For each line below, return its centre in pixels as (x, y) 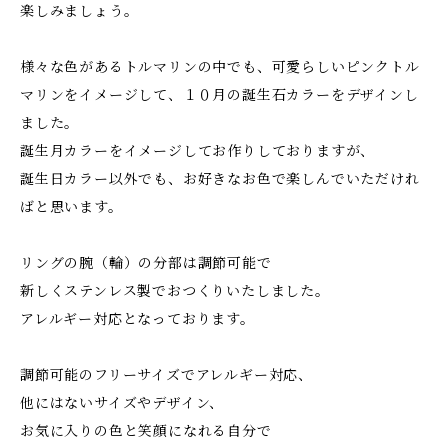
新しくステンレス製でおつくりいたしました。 (175, 291)
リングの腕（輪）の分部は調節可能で (146, 263)
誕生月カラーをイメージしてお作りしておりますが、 (198, 151)
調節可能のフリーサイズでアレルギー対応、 (166, 375)
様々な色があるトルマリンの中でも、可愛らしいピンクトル (220, 67)
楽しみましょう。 (79, 11)
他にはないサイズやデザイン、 (122, 403)
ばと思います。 (71, 207)
